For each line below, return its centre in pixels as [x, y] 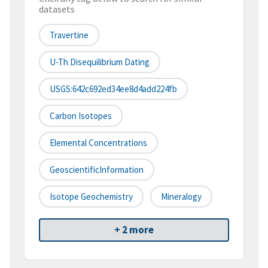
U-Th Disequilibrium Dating [100, 62]
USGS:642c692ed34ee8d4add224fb [113, 89]
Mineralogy [181, 197]
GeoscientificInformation [97, 170]
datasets [57, 9]
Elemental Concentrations [98, 143]
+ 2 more [134, 230]
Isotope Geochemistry [91, 197]
